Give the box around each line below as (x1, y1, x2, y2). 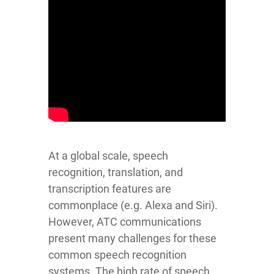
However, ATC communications (48, 215, 201, 228)
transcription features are (48, 182, 171, 195)
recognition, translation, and (48, 165, 183, 179)
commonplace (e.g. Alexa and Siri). (48, 198, 218, 212)
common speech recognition (48, 248, 187, 261)
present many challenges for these (48, 231, 217, 245)
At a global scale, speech (48, 149, 168, 162)
